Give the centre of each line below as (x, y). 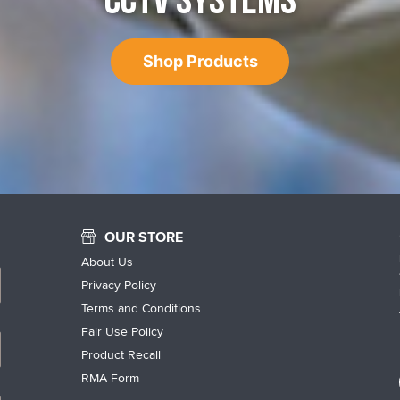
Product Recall (121, 354)
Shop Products (200, 61)
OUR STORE (144, 237)
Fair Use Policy (123, 331)
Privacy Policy (119, 285)
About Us (108, 262)
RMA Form (111, 378)
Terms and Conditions (142, 308)
